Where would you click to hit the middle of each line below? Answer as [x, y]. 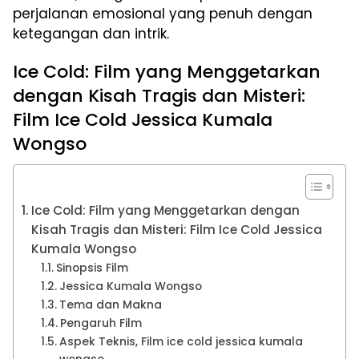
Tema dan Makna [110, 305]
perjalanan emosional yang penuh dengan [163, 13]
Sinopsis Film [92, 268]
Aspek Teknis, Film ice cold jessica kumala [181, 341]
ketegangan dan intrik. [91, 33]
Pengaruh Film [101, 323]
